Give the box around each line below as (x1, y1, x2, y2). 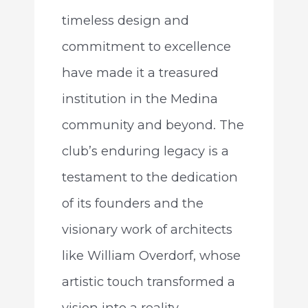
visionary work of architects (61, 221, 232, 237)
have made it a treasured (61, 64, 219, 80)
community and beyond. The (61, 116, 244, 133)
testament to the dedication (61, 168, 238, 185)
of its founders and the (61, 195, 203, 211)
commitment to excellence (61, 38, 231, 54)
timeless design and (61, 12, 189, 28)
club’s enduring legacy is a (61, 142, 229, 159)
